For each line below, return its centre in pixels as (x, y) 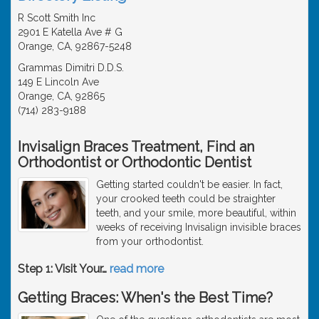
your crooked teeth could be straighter (186, 198)
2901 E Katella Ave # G (70, 32)
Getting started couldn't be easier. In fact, (189, 184)
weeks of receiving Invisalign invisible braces (199, 227)
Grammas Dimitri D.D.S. (71, 67)
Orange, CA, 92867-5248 (75, 46)
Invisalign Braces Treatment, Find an (136, 146)
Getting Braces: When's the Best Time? (145, 297)
